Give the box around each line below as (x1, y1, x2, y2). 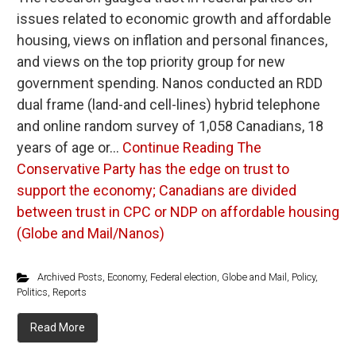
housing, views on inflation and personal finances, (17, 32, 327, 48)
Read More (30, 321, 85, 334)
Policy (291, 271, 315, 283)
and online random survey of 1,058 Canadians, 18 (17, 118, 323, 134)
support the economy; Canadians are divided (17, 182, 296, 199)
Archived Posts (37, 271, 103, 283)
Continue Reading (122, 139, 234, 156)
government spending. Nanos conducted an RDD (17, 75, 323, 91)
